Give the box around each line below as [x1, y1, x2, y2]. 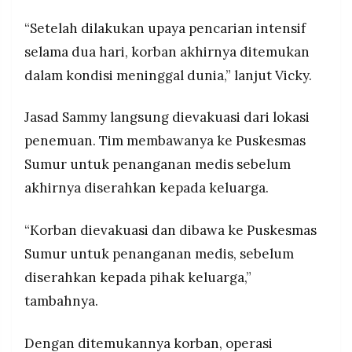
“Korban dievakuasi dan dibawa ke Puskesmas [24, 222, 317, 240]
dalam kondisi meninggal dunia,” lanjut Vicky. [24, 66, 312, 84]
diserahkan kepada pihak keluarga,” [24, 269, 251, 287]
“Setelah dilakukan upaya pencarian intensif [24, 19, 306, 37]
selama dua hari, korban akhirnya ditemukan [24, 42, 310, 60]
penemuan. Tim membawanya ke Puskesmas [24, 132, 306, 150]
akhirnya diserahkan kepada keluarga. [24, 179, 269, 197]
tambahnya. [24, 292, 98, 310]
